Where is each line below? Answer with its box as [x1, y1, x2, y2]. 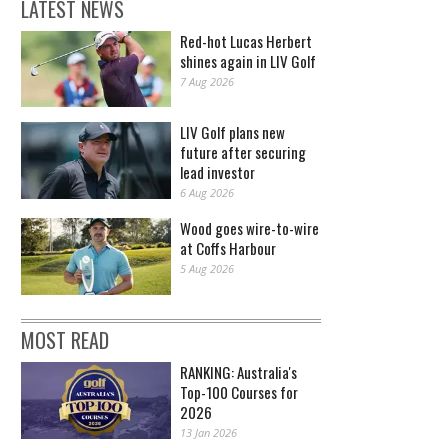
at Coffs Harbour [180, 237, 276, 260]
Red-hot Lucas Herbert [180, 29, 312, 52]
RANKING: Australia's [180, 360, 297, 383]
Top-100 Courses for [180, 380, 298, 403]
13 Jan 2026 [180, 424, 237, 440]
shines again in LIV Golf [180, 49, 316, 72]
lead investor [180, 161, 255, 184]
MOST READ [21, 324, 109, 355]
